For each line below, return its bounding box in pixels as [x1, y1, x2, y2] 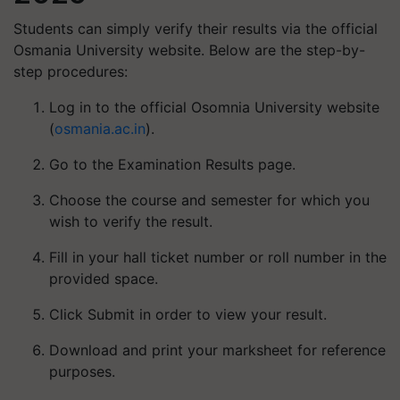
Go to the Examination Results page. [49, 155, 296, 173]
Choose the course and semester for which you [49, 191, 370, 209]
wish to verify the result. [49, 212, 212, 230]
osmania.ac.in [54, 120, 146, 137]
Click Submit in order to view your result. [49, 305, 327, 323]
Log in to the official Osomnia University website [49, 98, 379, 116]
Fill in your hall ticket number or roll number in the [49, 248, 387, 266]
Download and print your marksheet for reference [49, 341, 386, 359]
